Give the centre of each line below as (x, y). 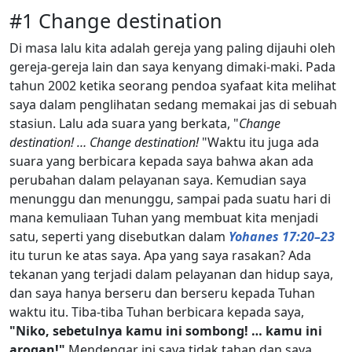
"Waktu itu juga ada (259, 142)
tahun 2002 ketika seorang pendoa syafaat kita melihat (173, 85)
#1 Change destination (116, 20)
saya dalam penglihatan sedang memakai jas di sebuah (173, 104)
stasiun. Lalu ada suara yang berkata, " (124, 123)
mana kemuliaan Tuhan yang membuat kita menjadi (164, 217)
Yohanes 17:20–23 (282, 236)
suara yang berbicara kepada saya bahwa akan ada (161, 161)
